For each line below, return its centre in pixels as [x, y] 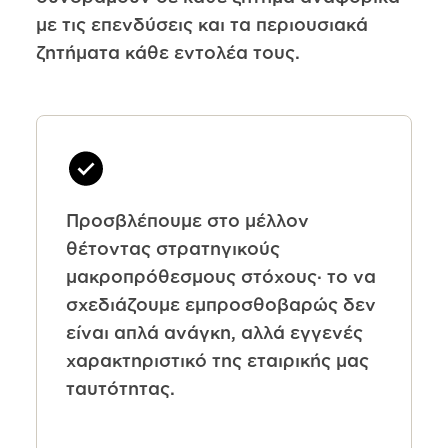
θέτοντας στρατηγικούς [172, 247]
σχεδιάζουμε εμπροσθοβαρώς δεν [220, 303]
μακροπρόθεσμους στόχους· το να [220, 275]
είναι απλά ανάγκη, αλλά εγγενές [214, 331]
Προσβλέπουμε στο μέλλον [187, 219]
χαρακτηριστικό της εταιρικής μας [217, 359]
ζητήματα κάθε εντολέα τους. [167, 52]
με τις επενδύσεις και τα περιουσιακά [201, 24]
